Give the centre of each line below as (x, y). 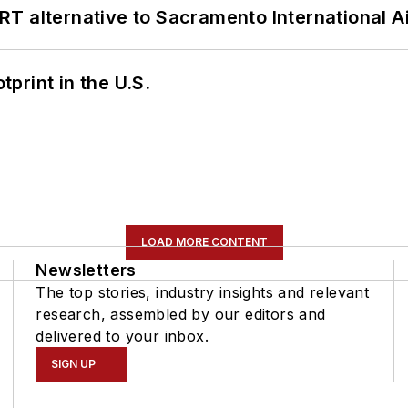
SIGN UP (74, 363)
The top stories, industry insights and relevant (203, 292)
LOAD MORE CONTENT (204, 241)
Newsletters (86, 270)
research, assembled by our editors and (181, 314)
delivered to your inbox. (122, 336)
